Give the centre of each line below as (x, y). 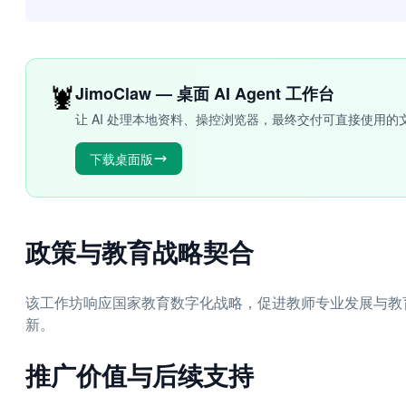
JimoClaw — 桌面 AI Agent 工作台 (205, 93)
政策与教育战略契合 (140, 251)
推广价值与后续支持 (140, 375)
